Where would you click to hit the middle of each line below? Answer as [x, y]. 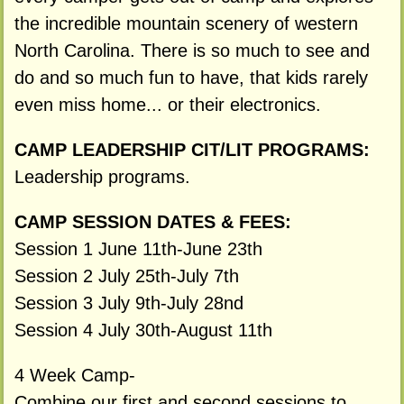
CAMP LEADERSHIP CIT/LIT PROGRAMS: [192, 150]
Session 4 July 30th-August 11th [143, 330]
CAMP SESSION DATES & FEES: [152, 221]
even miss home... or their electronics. [167, 105]
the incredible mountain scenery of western [186, 24]
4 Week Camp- [74, 375]
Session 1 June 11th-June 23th [138, 248]
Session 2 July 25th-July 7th [126, 275]
